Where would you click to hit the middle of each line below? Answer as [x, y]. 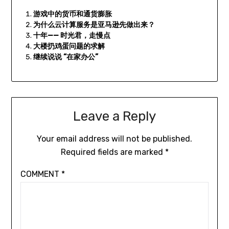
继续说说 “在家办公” [65, 57]
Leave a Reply [114, 117]
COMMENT [41, 174]
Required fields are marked [113, 152]
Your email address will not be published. [114, 139]
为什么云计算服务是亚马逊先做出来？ [94, 25]
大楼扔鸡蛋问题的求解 [69, 47]
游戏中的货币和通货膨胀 [72, 14]
